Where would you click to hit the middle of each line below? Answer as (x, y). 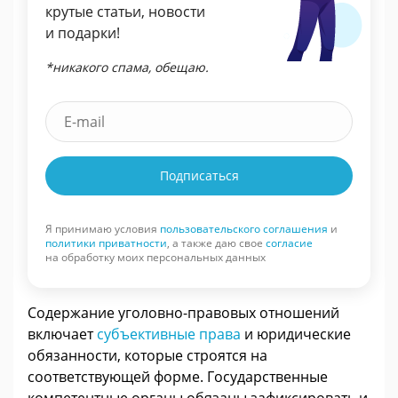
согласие (289, 243)
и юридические (296, 334)
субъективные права (169, 334)
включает (62, 334)
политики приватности (106, 243)
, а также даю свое (216, 243)
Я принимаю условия (103, 228)
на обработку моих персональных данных (155, 257)
